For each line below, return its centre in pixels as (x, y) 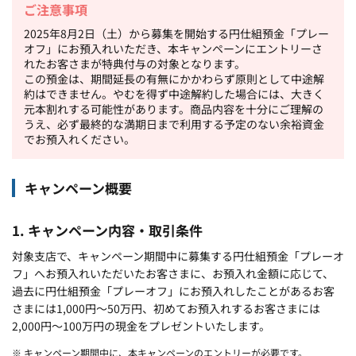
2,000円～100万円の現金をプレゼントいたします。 (141, 325)
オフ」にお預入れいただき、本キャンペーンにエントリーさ (173, 48)
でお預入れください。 (79, 139)
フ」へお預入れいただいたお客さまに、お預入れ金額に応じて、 (173, 273)
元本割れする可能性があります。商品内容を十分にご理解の (174, 108)
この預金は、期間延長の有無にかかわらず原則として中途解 (174, 78)
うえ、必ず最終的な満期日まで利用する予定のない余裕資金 (174, 124)
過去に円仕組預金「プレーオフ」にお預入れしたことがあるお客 (173, 290)
